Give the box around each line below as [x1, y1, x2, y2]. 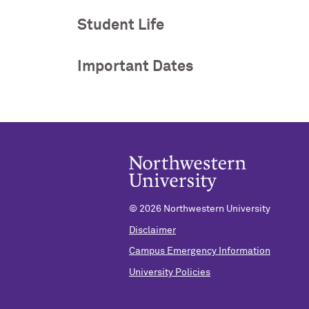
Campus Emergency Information [129, 246, 270, 257]
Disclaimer [129, 225, 176, 235]
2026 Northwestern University [139, 203, 270, 214]
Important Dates [77, 58, 193, 74]
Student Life [77, 17, 164, 33]
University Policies [129, 268, 210, 278]
